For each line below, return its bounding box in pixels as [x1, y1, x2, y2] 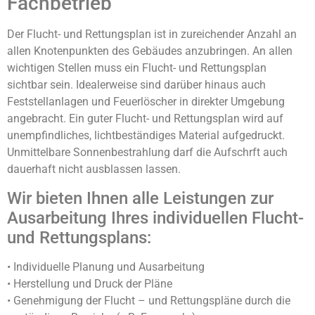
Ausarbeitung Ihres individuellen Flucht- [7, 207, 304, 228]
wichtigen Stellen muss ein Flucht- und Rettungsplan [7, 61, 266, 75]
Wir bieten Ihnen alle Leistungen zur [7, 188, 274, 208]
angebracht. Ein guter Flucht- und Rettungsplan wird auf [7, 112, 283, 126]
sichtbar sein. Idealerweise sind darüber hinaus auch [7, 78, 266, 92]
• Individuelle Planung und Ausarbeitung [7, 259, 205, 274]
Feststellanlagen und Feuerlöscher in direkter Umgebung [7, 95, 285, 109]
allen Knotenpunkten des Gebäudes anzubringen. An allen [7, 44, 292, 58]
